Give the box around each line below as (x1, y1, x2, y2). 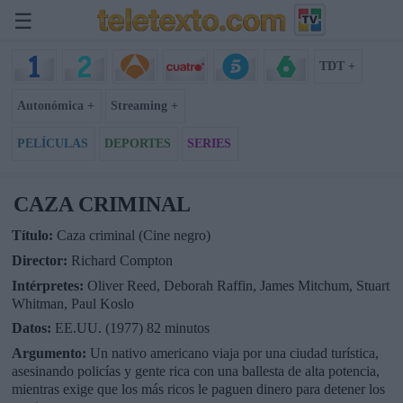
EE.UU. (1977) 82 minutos (54, 320, 210, 336)
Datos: (11, 320, 55, 336)
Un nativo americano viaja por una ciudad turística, (89, 345, 379, 362)
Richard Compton (70, 252, 173, 268)
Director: (11, 252, 71, 268)
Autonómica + (16, 98, 94, 112)
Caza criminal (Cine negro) (56, 227, 210, 243)
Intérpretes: (11, 277, 87, 293)
